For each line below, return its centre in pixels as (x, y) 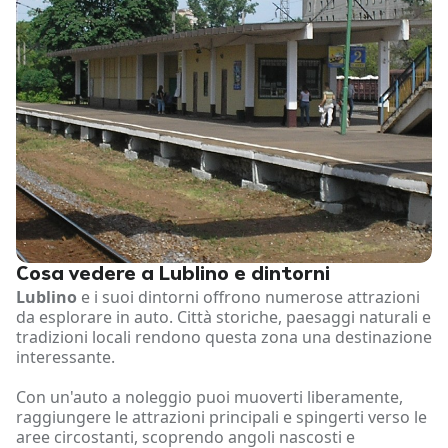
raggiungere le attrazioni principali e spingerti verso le (221, 417)
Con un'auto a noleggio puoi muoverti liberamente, (209, 397)
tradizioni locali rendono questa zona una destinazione (224, 337)
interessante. (65, 357)
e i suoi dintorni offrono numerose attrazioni (248, 297)
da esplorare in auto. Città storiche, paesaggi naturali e (223, 317)
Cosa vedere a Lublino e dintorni (173, 275)
